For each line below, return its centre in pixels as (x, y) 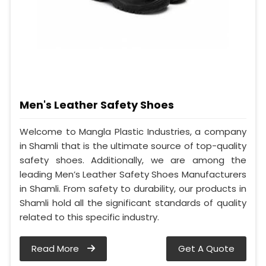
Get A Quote (206, 249)
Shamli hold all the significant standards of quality (133, 203)
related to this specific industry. (89, 217)
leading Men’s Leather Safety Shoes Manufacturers (133, 175)
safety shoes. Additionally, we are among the (133, 160)
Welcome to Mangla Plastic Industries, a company (133, 132)
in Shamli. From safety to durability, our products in (133, 189)
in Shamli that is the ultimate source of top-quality (133, 146)
